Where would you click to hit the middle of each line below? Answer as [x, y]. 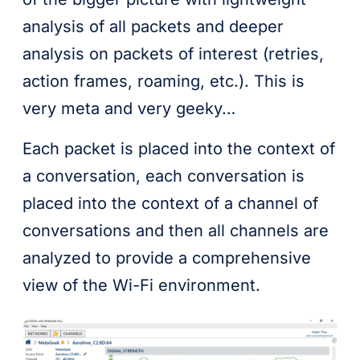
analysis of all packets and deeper [153, 26]
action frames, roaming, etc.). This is [164, 81]
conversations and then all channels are [176, 230]
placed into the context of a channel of [170, 203]
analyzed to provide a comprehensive [167, 258]
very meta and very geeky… [129, 108]
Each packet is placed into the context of [179, 148]
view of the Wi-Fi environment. [141, 285]
